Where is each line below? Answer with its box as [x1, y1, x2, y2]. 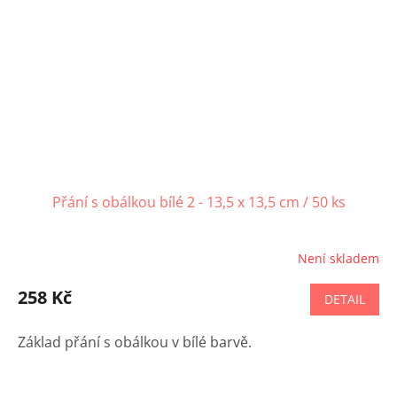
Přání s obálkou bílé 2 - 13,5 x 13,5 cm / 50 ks [51, 192, 346, 213]
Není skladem [298, 249, 379, 267]
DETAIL [324, 291, 365, 308]
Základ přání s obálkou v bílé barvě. [18, 332, 255, 353]
